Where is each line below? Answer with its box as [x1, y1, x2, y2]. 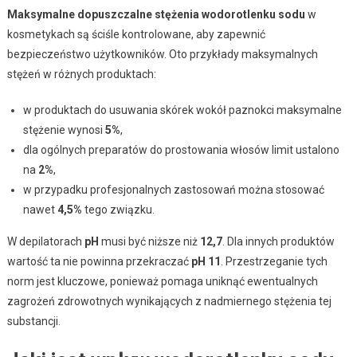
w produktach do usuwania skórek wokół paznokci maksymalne [22, 103, 342, 116]
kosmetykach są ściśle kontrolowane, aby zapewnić [6, 27, 265, 41]
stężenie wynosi [22, 123, 105, 136]
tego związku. [81, 202, 155, 216]
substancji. [6, 314, 61, 328]
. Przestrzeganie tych [220, 254, 328, 268]
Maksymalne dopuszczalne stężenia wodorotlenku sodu [6, 7, 305, 21]
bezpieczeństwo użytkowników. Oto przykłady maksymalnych [6, 47, 318, 61]
